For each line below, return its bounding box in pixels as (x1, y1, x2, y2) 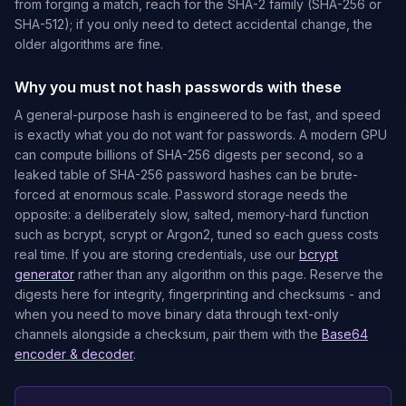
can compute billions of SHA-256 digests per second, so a (14, 147, 363, 162)
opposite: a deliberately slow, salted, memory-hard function (14, 207, 369, 222)
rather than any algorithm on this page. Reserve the (78, 266, 383, 282)
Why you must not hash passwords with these (14, 78, 342, 96)
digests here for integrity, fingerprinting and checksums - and (14, 286, 381, 302)
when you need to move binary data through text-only (14, 306, 339, 322)
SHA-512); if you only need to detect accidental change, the (14, 16, 372, 32)
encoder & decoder (14, 346, 133, 362)
